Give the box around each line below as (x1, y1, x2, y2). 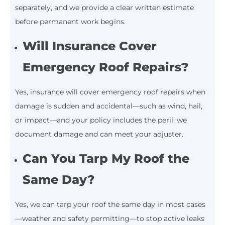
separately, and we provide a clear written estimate (15, 3, 194, 12)
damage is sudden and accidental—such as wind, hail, (15, 101, 202, 110)
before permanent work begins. (15, 17, 126, 26)
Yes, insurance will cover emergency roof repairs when (15, 87, 205, 96)
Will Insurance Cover (23, 38, 157, 53)
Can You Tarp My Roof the (23, 151, 190, 166)
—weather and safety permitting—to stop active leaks (15, 213, 204, 223)
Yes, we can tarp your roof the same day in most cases (15, 199, 205, 209)
